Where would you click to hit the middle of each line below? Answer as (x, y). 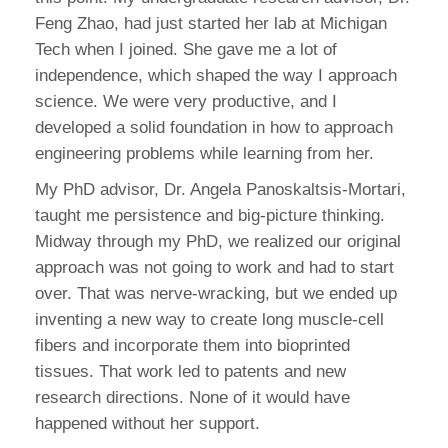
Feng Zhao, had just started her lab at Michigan (211, 24)
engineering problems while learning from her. (204, 154)
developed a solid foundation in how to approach (214, 128)
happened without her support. (147, 424)
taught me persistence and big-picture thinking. (210, 216)
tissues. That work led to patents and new (190, 372)
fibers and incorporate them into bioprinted (192, 346)
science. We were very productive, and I (186, 102)
